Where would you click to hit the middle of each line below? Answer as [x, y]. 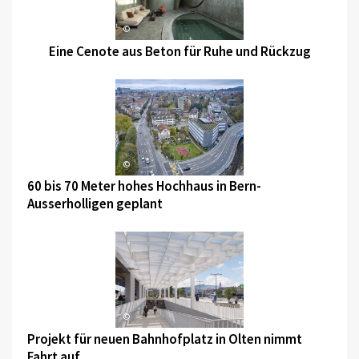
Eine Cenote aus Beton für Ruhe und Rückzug [179, 52]
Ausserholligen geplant [95, 204]
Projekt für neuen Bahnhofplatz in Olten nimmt [164, 339]
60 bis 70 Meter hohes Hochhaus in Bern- [144, 186]
